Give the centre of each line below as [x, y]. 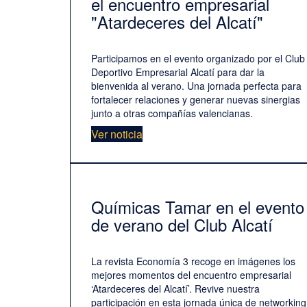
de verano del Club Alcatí [182, 225]
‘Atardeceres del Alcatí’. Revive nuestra [175, 289]
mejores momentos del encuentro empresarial [191, 275]
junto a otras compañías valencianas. [172, 113]
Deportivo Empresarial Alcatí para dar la [178, 72]
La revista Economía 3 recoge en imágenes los [193, 261]
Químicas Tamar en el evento [198, 207]
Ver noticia [117, 134]
